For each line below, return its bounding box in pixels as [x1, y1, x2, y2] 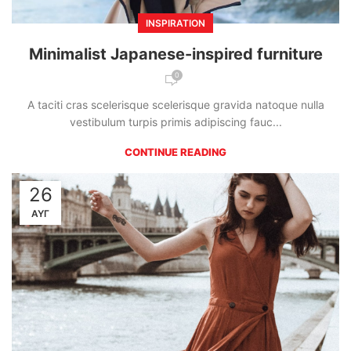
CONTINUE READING [125, 146, 226, 159]
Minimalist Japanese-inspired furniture [28, 45, 323, 64]
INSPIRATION [146, 17, 205, 30]
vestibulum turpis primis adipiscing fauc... [69, 115, 282, 129]
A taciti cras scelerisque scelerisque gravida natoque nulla [27, 98, 324, 112]
